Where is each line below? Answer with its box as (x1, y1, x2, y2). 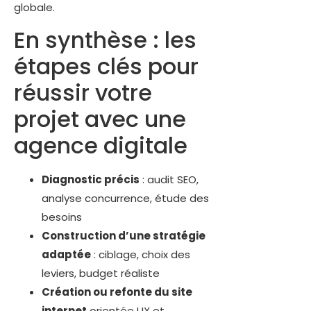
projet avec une (14, 103, 186, 135)
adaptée (42, 246, 91, 262)
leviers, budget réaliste (42, 265, 160, 280)
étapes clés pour (14, 50, 199, 82)
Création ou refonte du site (42, 284, 192, 299)
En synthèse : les (14, 24, 196, 56)
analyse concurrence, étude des (42, 190, 209, 205)
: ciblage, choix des (91, 246, 190, 262)
